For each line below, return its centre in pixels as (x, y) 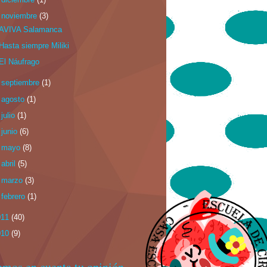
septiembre (22, 83)
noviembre (21, 16)
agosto (14, 99)
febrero (15, 196)
